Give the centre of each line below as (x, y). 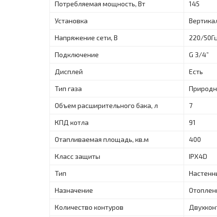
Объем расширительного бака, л (106, 105)
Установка (71, 20)
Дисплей (69, 71)
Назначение (74, 190)
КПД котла (72, 122)
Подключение (77, 54)
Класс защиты (77, 156)
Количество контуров (89, 207)
